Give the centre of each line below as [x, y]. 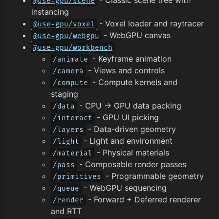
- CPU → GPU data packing [129, 105]
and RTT [66, 211]
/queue [66, 188]
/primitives [77, 176]
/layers [68, 130]
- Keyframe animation [131, 58]
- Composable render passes [131, 164]
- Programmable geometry [153, 176]
